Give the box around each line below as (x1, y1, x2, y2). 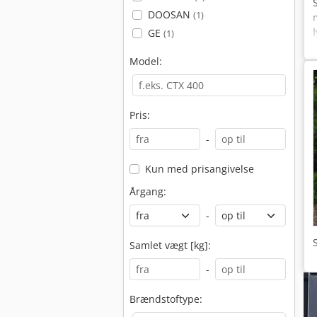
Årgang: (129, 185, 166, 198)
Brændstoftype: (129, 292, 202, 306)
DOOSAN (147, 8, 193, 21)
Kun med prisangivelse (144, 162, 254, 175)
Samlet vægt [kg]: (129, 238, 211, 252)
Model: (129, 54, 162, 68)
